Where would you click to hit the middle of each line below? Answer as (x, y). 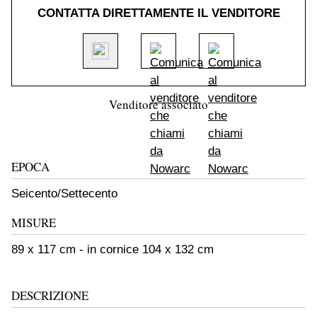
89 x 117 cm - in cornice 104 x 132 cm (113, 249)
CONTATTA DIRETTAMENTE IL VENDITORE (158, 13)
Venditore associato (158, 104)
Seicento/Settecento (64, 193)
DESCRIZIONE (50, 295)
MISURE (34, 222)
